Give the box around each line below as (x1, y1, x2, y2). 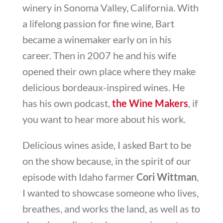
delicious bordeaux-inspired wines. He (22, 81, 185, 93)
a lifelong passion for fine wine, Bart (22, 17, 174, 29)
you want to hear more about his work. (22, 112, 186, 125)
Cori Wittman (136, 170, 197, 183)
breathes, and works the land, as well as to (22, 202, 200, 215)
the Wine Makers (111, 97, 188, 109)
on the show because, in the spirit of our (22, 154, 191, 167)
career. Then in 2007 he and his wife (22, 49, 176, 61)
